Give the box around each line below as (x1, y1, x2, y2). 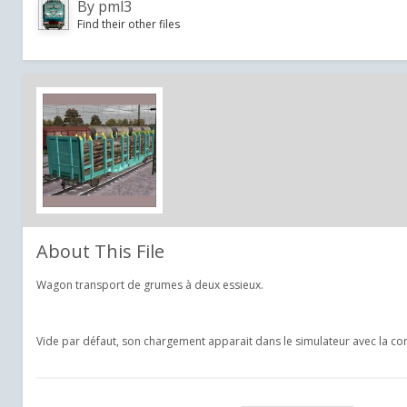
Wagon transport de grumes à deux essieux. (36, 276, 263, 293)
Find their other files (77, 15, 180, 32)
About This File (36, 238, 164, 263)
